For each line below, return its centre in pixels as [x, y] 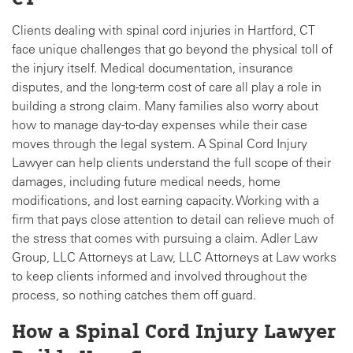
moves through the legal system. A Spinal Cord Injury [160, 144]
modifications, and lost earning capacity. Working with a [165, 201]
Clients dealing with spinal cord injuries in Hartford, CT [163, 30]
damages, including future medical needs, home [146, 182]
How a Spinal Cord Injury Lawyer [174, 333]
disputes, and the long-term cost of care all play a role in [167, 87]
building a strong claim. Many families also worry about [165, 106]
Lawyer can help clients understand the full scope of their [171, 163]
